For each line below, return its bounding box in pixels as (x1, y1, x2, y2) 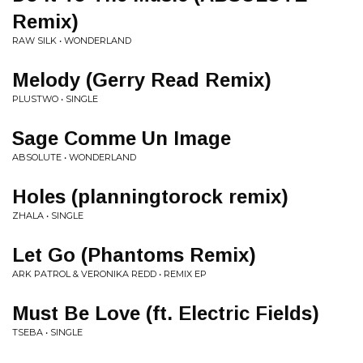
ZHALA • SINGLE (12, 210, 83, 221)
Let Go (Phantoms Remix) (12, 244, 256, 266)
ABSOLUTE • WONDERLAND (12, 152, 136, 163)
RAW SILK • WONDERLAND (12, 35, 131, 46)
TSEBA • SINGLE (12, 327, 83, 338)
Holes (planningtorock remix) (12, 186, 288, 207)
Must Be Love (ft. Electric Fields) (12, 302, 319, 324)
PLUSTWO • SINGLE (12, 93, 98, 105)
